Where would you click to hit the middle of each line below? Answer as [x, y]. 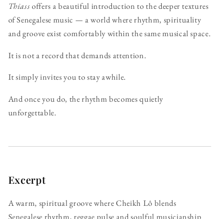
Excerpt [27, 179]
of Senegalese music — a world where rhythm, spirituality [105, 20]
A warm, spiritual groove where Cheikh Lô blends [92, 203]
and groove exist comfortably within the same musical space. [109, 33]
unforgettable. [32, 112]
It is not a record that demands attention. [77, 55]
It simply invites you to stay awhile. [67, 77]
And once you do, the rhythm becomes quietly [86, 99]
